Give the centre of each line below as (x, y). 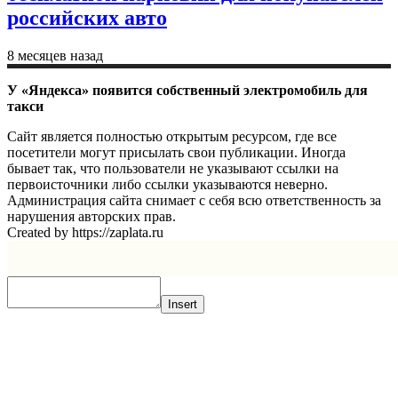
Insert (183, 304)
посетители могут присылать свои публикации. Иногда (176, 152)
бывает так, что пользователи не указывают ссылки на (173, 168)
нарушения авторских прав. (92, 216)
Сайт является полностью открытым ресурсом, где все (172, 136)
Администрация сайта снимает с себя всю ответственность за (194, 200)
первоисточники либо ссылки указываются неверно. (167, 184)
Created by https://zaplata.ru (85, 232)
